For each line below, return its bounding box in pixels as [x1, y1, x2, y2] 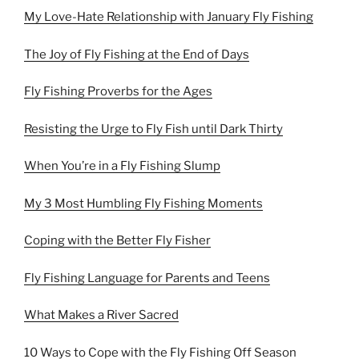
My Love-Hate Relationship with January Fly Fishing [24, 10, 313, 24]
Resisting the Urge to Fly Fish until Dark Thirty [24, 121, 283, 136]
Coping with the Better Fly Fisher [24, 233, 211, 248]
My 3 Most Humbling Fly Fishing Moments [24, 196, 263, 211]
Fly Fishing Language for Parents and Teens [24, 270, 270, 285]
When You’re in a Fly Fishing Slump [24, 159, 220, 173]
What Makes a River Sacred [24, 308, 179, 322]
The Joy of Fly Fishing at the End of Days [24, 46, 249, 62]
